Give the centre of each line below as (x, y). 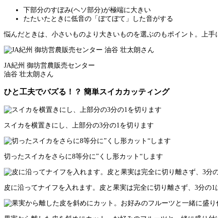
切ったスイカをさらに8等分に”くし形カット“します (83, 156)
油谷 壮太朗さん (29, 74)
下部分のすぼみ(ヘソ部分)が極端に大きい (87, 10)
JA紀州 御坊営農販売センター (49, 66)
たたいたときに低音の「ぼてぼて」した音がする (98, 19)
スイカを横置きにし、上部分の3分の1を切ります (79, 125)
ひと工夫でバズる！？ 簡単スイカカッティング (87, 92)
